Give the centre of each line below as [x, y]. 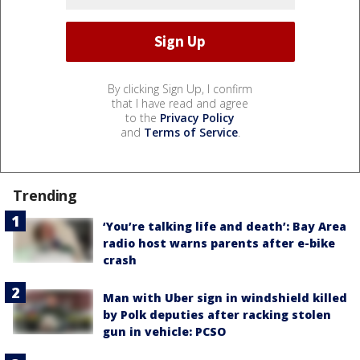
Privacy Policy [197, 117]
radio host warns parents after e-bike [219, 243]
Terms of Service [190, 132]
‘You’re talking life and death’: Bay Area [225, 226]
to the [143, 117]
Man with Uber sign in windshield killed [225, 297]
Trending [45, 195]
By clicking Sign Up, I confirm [180, 88]
